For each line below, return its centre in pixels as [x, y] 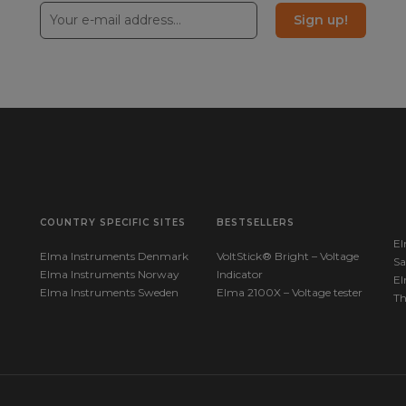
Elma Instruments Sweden [109, 292]
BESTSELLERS [256, 222]
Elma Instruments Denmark [114, 256]
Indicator [240, 274]
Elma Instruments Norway [110, 274]
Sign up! [320, 19]
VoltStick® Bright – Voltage [288, 256]
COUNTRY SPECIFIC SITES [113, 222]
